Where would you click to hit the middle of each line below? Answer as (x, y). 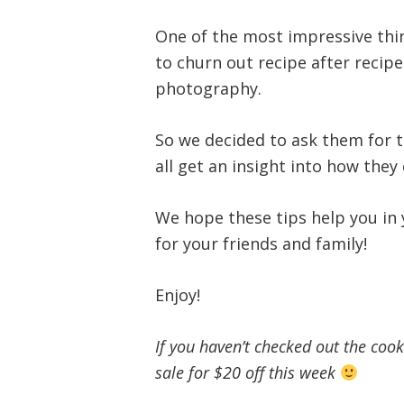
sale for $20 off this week (248, 372)
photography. (208, 88)
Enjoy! (178, 295)
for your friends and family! (261, 243)
